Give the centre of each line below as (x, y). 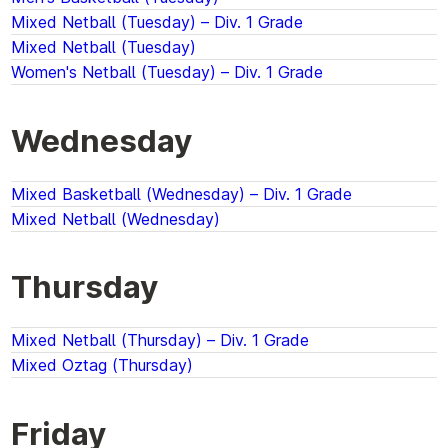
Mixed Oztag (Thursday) (102, 365)
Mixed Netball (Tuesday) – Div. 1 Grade (157, 22)
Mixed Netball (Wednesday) (116, 218)
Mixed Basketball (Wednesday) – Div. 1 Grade (182, 193)
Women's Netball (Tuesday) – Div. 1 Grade (167, 72)
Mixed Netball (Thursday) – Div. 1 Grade (160, 340)
